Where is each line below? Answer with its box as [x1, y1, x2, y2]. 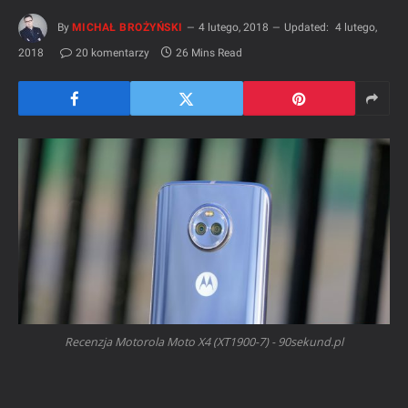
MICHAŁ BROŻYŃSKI [72, 21, 183, 35]
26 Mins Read [176, 46, 242, 59]
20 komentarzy [76, 46, 149, 59]
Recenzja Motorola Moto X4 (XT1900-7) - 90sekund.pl [65, 334, 343, 351]
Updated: [283, 21, 329, 35]
